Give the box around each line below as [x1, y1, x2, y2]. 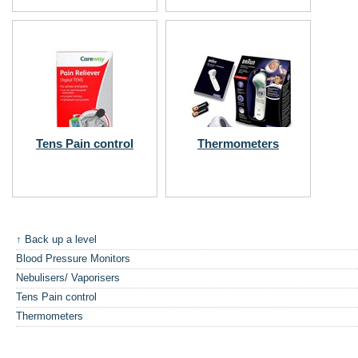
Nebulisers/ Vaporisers [16, 271, 120, 284]
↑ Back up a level [16, 233, 97, 245]
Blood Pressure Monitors [16, 252, 130, 265]
